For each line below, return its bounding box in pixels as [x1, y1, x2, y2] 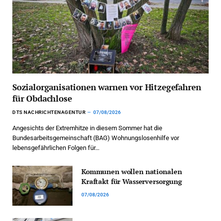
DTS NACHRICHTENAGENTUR [12, 109, 85, 115]
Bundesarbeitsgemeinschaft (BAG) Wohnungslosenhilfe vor [12, 134, 179, 142]
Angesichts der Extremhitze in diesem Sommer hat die [12, 124, 162, 132]
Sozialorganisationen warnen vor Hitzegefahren [12, 81, 201, 93]
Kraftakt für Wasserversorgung [81, 176, 182, 186]
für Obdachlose [12, 92, 72, 104]
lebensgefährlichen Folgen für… [12, 144, 100, 151]
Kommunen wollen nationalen [81, 166, 182, 176]
